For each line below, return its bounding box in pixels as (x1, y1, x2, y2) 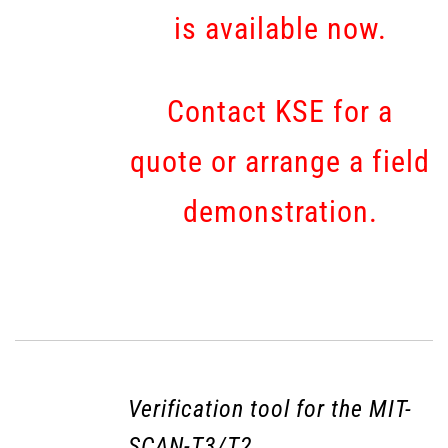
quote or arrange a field (130, 144, 431, 180)
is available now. (173, 11, 387, 47)
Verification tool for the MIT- (127, 395, 412, 424)
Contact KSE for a (167, 94, 394, 130)
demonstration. (182, 194, 378, 230)
